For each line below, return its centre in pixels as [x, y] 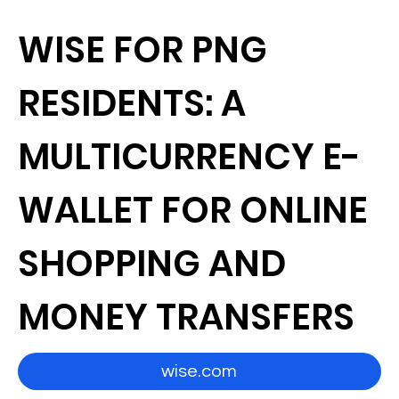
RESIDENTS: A [132, 103]
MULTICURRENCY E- [190, 157]
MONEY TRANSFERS [187, 317]
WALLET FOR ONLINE [193, 210]
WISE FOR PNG [143, 50]
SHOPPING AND [152, 264]
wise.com [199, 371]
